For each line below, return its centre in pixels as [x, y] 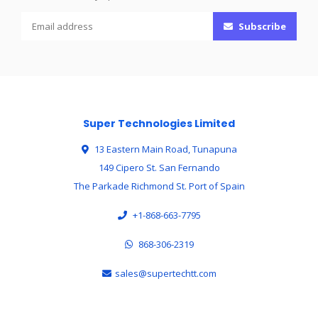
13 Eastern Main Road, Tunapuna [164, 149]
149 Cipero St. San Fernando [159, 168]
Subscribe [261, 26]
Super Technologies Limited [159, 124]
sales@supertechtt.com [165, 273]
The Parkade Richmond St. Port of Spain [159, 186]
